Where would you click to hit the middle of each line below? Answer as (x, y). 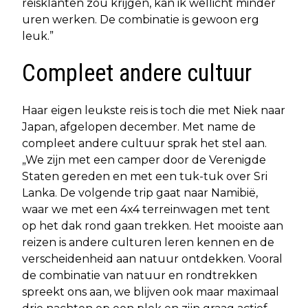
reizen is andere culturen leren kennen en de (148, 242)
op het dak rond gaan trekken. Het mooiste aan (153, 225)
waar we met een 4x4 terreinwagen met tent (146, 209)
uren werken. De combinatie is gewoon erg (141, 19)
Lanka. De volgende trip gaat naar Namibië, (140, 192)
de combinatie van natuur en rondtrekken (140, 275)
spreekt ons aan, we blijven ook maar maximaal (151, 291)
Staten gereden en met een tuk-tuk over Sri (145, 176)
